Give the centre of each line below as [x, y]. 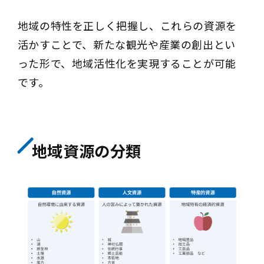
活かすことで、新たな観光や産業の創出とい [126, 45]
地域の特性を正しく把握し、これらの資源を [127, 27]
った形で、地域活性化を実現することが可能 [127, 64]
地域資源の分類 [86, 152]
